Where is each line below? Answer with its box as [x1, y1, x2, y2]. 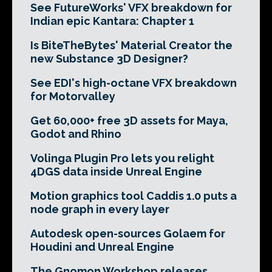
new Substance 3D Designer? [30, 52, 188, 65]
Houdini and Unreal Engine [30, 240, 174, 253]
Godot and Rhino [30, 127, 121, 140]
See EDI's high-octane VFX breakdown [30, 76, 237, 89]
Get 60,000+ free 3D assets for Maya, [30, 114, 228, 127]
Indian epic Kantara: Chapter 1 [30, 14, 194, 27]
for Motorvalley [30, 89, 115, 103]
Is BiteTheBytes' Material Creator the [30, 38, 233, 52]
